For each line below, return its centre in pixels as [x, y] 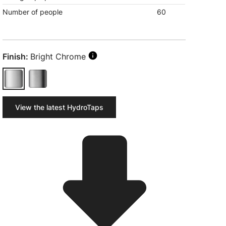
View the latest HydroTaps [60, 107]
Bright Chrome [58, 56]
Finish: [16, 56]
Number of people [33, 12]
